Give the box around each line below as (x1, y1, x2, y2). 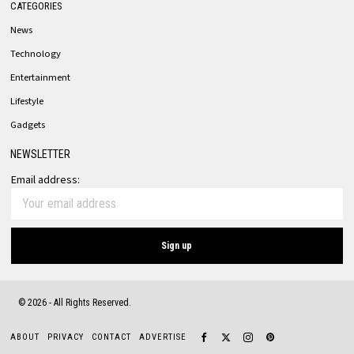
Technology (10, 46, 62, 61)
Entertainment (10, 70, 71, 85)
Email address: (11, 171, 81, 188)
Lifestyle (10, 93, 44, 108)
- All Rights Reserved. (47, 296, 132, 308)
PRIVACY (47, 331, 85, 342)
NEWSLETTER (10, 147, 71, 160)
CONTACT (92, 331, 132, 342)
